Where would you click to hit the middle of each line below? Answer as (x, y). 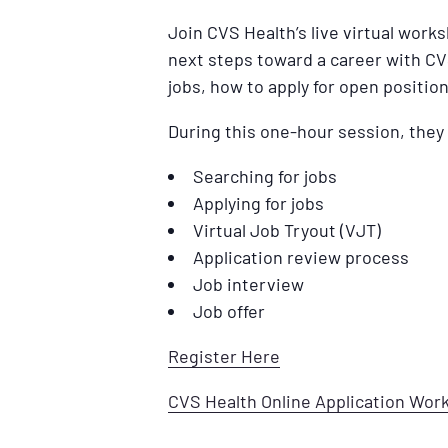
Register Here (224, 355)
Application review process (301, 256)
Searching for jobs (265, 175)
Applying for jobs (258, 202)
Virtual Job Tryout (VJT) (287, 229)
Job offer (229, 310)
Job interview (248, 283)
